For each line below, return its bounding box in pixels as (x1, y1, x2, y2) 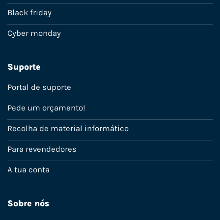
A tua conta (7, 165, 50, 175)
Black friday (7, 8, 52, 18)
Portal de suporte (7, 82, 71, 92)
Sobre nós (7, 198, 49, 209)
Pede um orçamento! (7, 103, 85, 113)
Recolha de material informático (7, 124, 129, 134)
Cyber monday (7, 28, 61, 38)
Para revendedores (7, 144, 77, 154)
